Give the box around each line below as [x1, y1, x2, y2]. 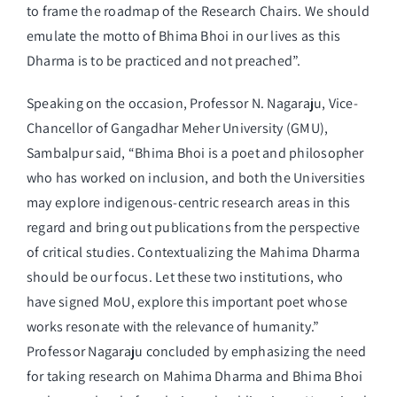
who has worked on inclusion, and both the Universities [27, 168, 365, 188]
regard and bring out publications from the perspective [27, 218, 360, 237]
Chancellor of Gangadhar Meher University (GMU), [27, 119, 329, 138]
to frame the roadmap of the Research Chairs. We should [27, 2, 370, 21]
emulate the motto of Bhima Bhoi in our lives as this [27, 27, 341, 46]
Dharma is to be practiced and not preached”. [27, 51, 301, 71]
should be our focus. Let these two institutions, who [27, 268, 344, 287]
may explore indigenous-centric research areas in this [27, 193, 351, 213]
